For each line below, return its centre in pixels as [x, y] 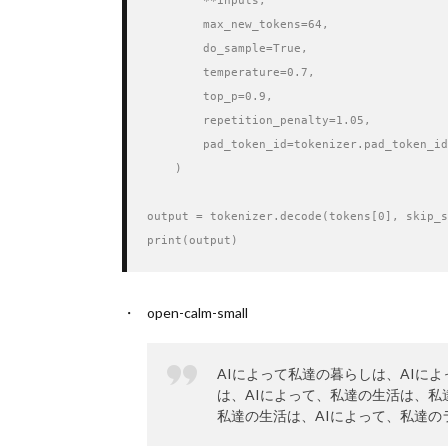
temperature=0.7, [231, 72]
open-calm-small [197, 313]
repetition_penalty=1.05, [259, 120]
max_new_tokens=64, [238, 24]
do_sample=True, [227, 48]
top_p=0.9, [210, 96]
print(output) [192, 240]
